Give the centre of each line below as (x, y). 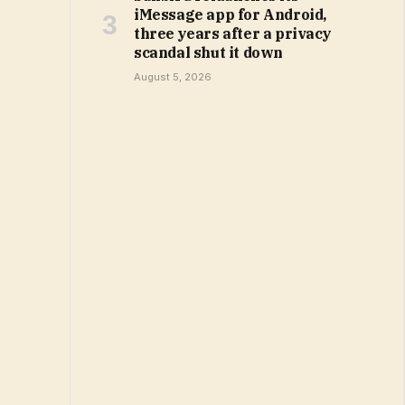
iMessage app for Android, (231, 14)
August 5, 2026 (173, 77)
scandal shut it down (208, 52)
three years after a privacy (233, 33)
